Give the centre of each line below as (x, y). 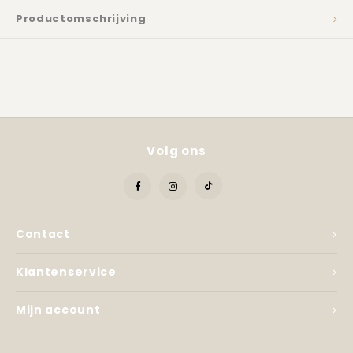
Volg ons (176, 151)
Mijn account (58, 310)
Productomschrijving (81, 19)
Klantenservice (66, 272)
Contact (43, 234)
